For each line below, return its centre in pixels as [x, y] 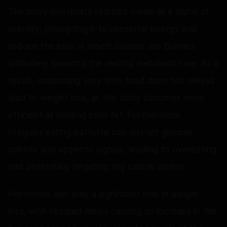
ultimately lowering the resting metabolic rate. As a [113, 63]
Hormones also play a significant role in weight [104, 194]
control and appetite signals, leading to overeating [112, 149]
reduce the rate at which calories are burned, [103, 46]
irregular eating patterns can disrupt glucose [101, 132]
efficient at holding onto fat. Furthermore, [96, 115]
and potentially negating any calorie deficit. [97, 166]
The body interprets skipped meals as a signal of [109, 11]
